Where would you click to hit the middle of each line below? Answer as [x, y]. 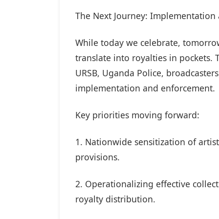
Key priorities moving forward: [139, 115]
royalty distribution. [117, 199]
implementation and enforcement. [145, 88]
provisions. [99, 157]
